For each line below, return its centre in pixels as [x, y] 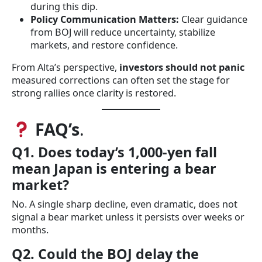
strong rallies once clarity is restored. [94, 93]
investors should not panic [182, 67]
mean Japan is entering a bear [114, 168]
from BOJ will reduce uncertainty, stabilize [123, 32]
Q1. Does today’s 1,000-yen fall [114, 152]
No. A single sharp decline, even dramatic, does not [125, 204]
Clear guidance [213, 19]
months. [30, 230]
